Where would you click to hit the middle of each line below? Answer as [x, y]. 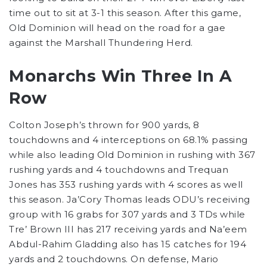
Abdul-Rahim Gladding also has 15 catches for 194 [128, 244]
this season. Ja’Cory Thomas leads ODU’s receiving [130, 199]
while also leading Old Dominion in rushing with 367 [132, 154]
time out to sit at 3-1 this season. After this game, [125, 13]
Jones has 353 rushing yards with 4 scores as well [126, 184]
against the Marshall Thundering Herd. [101, 43]
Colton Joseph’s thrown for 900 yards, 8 [104, 125]
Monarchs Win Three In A [121, 76]
